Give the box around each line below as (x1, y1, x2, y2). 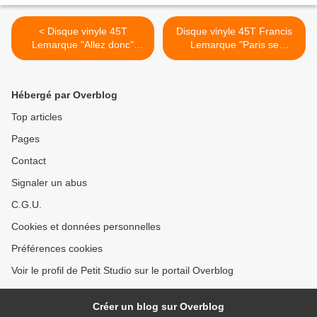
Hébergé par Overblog (11, 89, 117, 101)
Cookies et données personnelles (11, 221, 161, 233)
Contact (11, 155, 46, 167)
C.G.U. (11, 199, 42, 211)
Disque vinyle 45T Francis (176, 25, 292, 38)
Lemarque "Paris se (190, 39, 279, 51)
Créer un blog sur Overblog (93, 301, 224, 313)
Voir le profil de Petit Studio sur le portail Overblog (11, 265, 234, 277)
